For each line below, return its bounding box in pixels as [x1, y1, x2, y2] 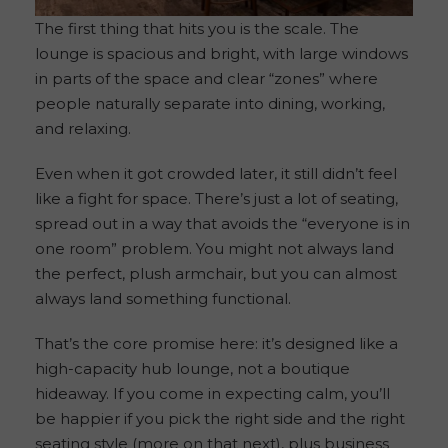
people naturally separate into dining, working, [35, 93, 385, 113]
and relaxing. [35, 118, 131, 138]
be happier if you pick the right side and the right [35, 408, 405, 428]
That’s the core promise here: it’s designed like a [35, 333, 398, 353]
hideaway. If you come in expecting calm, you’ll [35, 383, 390, 403]
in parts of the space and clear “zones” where [35, 68, 378, 88]
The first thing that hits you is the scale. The [35, 18, 359, 38]
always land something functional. [35, 288, 291, 308]
